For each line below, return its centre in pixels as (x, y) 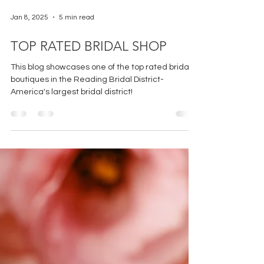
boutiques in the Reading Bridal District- (87, 196)
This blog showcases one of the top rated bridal (101, 184)
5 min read (77, 134)
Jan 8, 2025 (29, 134)
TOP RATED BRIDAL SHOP (89, 163)
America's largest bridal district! (72, 209)
